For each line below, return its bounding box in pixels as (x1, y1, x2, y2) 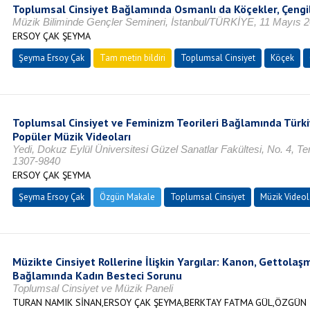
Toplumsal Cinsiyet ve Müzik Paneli (12, 282, 173, 294)
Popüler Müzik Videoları (12, 129, 131, 143)
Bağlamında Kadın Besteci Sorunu (12, 268, 182, 282)
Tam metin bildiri (99, 52, 165, 64)
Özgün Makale (99, 191, 155, 203)
